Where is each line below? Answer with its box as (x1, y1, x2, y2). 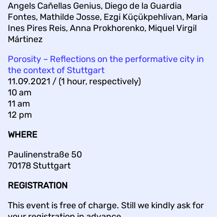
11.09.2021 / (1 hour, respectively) (8, 76, 141, 87)
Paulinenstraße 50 (8, 149, 82, 160)
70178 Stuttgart (8, 160, 71, 171)
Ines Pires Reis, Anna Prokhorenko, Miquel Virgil (8, 22, 197, 33)
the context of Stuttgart (8, 64, 105, 76)
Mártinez (8, 33, 43, 45)
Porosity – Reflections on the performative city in (8, 53, 204, 64)
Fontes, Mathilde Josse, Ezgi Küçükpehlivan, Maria (8, 11, 208, 22)
